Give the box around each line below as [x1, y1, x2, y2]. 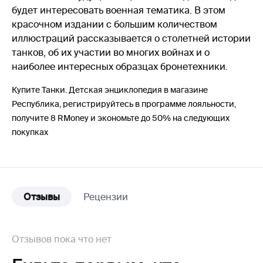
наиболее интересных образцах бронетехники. [12, 61, 228, 72]
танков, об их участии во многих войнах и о [12, 47, 210, 58]
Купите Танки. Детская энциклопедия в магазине [12, 85, 208, 95]
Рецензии [83, 191, 128, 202]
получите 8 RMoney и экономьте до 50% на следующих [12, 113, 230, 123]
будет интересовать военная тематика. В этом [12, 5, 225, 15]
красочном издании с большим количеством [12, 19, 217, 29]
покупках [12, 127, 48, 137]
